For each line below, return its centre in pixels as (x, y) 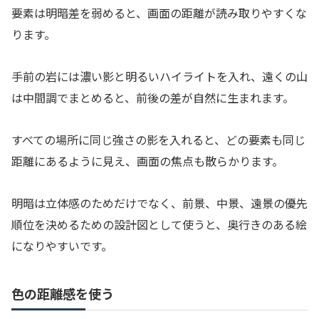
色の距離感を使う (63, 293)
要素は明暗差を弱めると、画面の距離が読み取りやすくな (159, 13)
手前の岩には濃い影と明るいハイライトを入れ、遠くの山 (159, 77)
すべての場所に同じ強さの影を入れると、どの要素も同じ (158, 139)
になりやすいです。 (62, 245)
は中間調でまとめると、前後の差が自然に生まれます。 (153, 98)
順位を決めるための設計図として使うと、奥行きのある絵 (159, 224)
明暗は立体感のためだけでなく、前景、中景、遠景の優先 (159, 203)
